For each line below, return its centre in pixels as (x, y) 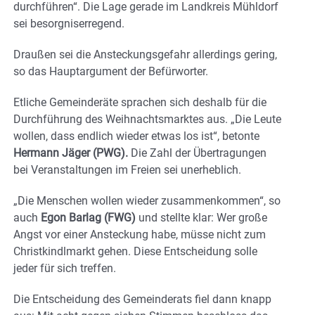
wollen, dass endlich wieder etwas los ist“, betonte (136, 136)
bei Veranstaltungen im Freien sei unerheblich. (127, 170)
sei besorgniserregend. (69, 24)
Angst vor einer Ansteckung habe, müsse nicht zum (140, 235)
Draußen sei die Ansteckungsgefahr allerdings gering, (145, 55)
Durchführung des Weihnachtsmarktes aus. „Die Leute (147, 120)
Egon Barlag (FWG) (88, 218)
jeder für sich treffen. (65, 269)
